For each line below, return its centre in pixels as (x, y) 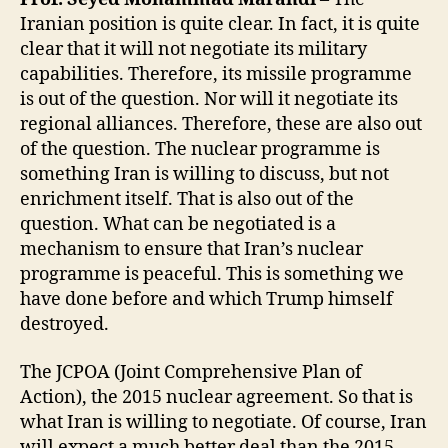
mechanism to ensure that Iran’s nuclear (191, 249)
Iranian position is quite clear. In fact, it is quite (220, 24)
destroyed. (64, 324)
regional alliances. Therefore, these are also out (221, 124)
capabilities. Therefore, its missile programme (216, 74)
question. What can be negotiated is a (178, 224)
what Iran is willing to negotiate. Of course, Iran (223, 422)
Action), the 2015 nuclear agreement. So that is (216, 397)
